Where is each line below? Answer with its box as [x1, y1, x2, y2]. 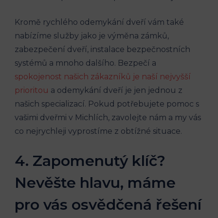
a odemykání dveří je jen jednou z [49, 85, 182, 95]
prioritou [15, 85, 49, 95]
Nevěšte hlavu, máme [15, 173, 176, 192]
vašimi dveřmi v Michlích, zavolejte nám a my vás [15, 112, 201, 122]
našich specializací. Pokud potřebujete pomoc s [15, 99, 199, 109]
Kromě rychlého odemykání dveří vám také [15, 17, 184, 27]
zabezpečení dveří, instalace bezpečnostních [15, 44, 190, 54]
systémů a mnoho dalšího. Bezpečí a [15, 58, 156, 68]
